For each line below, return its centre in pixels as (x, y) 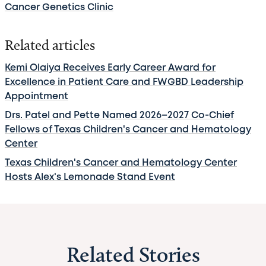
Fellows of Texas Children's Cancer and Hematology (128, 130)
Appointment (37, 97)
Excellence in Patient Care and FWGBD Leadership (124, 83)
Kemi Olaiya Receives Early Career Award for (110, 68)
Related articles (50, 45)
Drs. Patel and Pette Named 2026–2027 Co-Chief (119, 116)
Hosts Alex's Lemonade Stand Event (90, 178)
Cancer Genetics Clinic (59, 8)
